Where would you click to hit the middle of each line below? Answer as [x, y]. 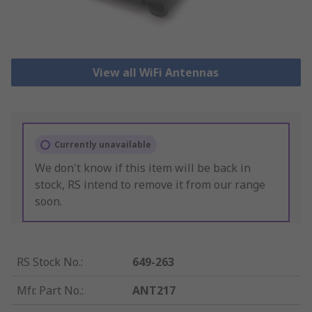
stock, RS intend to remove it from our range [150, 185]
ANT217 [154, 291]
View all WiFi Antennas [156, 73]
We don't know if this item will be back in [143, 168]
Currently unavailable [103, 145]
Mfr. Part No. [49, 291]
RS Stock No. [49, 262]
